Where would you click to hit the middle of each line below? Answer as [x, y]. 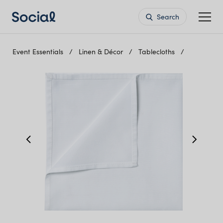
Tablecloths [158, 52]
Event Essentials [39, 52]
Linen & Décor [102, 52]
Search [167, 17]
